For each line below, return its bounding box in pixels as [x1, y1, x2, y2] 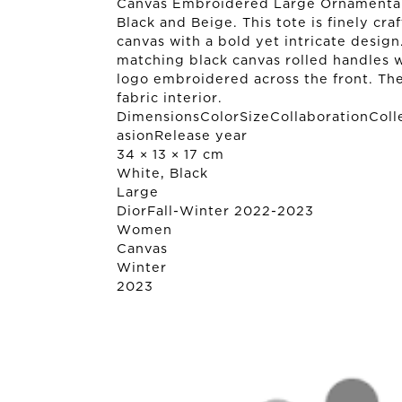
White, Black [117, 168, 208, 180]
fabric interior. [117, 92, 223, 105]
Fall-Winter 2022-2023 [147, 205, 314, 218]
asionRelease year [117, 130, 248, 143]
